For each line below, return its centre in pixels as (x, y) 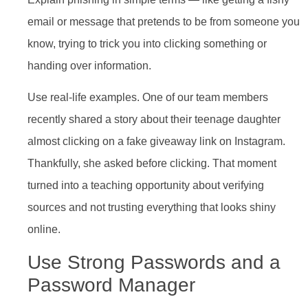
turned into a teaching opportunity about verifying (146, 186)
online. (44, 230)
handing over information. (89, 65)
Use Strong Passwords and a (154, 262)
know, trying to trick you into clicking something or (147, 43)
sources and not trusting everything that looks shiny (152, 208)
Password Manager (111, 285)
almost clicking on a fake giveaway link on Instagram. (156, 142)
